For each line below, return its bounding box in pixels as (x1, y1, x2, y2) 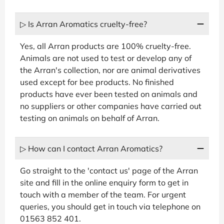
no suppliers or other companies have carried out (20, 100, 201, 111)
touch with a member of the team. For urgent (20, 189, 186, 199)
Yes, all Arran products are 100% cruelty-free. (20, 40, 191, 51)
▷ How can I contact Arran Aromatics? (20, 143, 162, 153)
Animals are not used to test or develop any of (20, 52, 191, 63)
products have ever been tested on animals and (20, 88, 197, 99)
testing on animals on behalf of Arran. (20, 112, 159, 123)
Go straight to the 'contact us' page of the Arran (20, 165, 198, 175)
